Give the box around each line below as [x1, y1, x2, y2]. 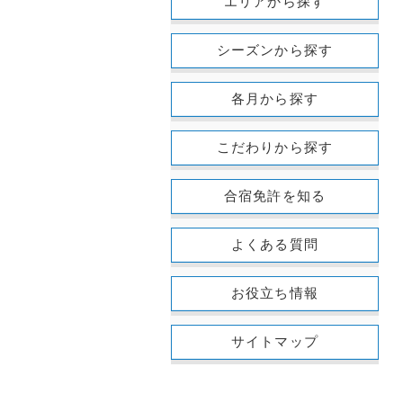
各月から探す [230, 91, 319, 107]
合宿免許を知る [223, 188, 327, 204]
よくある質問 [230, 237, 319, 253]
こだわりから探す [216, 139, 334, 156]
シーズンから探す [216, 42, 334, 58]
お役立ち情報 [230, 285, 319, 301]
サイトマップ [230, 334, 319, 350]
